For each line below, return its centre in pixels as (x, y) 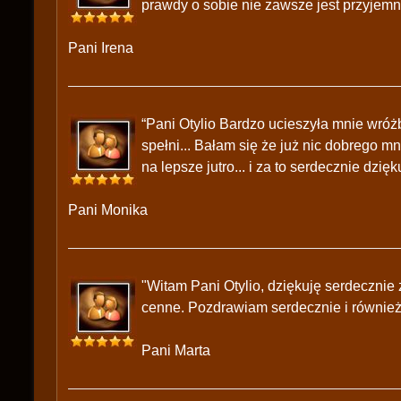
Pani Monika (108, 210)
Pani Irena (101, 48)
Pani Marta (176, 350)
